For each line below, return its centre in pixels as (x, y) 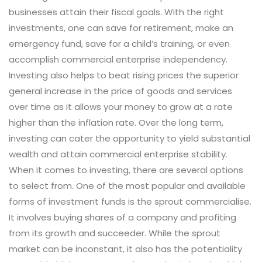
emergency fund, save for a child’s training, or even (119, 44)
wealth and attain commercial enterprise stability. (118, 154)
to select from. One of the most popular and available (127, 186)
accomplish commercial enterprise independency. (118, 60)
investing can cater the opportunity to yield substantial (130, 139)
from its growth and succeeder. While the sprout (115, 233)
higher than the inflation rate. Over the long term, (116, 123)
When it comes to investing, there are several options (126, 170)
